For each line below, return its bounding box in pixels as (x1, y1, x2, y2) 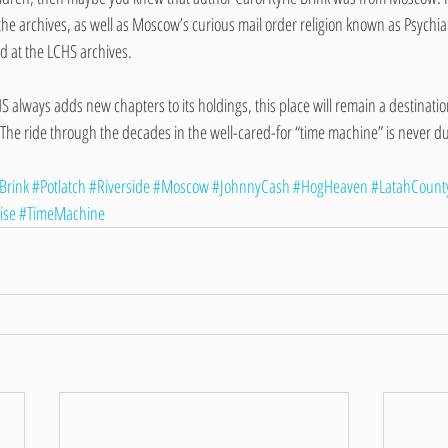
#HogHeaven (293, 174, 368, 199)
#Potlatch (32, 174, 86, 199)
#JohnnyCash (212, 174, 290, 199)
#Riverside (89, 174, 150, 199)
